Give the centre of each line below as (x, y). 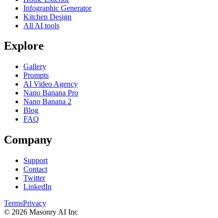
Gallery (35, 67)
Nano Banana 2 (47, 102)
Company (28, 140)
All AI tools (41, 25)
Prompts (36, 75)
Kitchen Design (47, 17)
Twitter (34, 178)
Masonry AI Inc (53, 212)
